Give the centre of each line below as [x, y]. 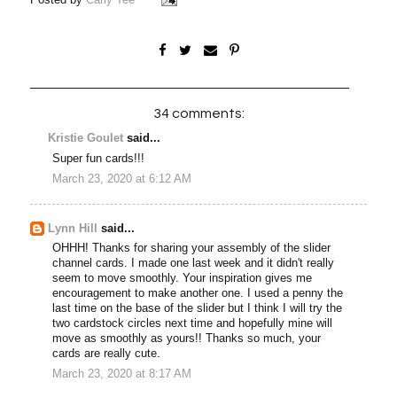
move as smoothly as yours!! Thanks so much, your [187, 339]
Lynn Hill [73, 228]
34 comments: [198, 113]
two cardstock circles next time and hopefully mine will [193, 324]
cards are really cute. [107, 354]
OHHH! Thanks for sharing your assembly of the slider [192, 249]
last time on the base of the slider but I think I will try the [198, 309]
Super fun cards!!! [99, 158]
